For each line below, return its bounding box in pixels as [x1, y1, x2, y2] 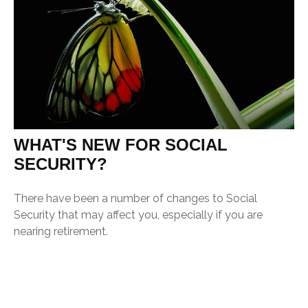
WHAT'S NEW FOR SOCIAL [14, 135, 228, 155]
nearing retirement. [14, 225, 108, 239]
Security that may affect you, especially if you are [14, 208, 263, 222]
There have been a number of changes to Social [14, 192, 257, 206]
